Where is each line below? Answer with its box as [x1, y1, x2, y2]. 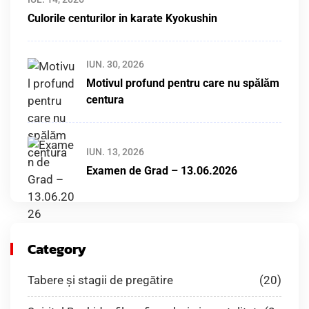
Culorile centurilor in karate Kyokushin [28, 12, 217, 25]
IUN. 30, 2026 [86, 59, 144, 70]
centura [86, 93, 124, 106]
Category [28, 239, 86, 259]
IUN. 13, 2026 [86, 146, 144, 157]
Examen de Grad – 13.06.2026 [86, 163, 237, 177]
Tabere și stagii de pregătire [28, 273, 173, 287]
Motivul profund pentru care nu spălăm [86, 77, 279, 90]
